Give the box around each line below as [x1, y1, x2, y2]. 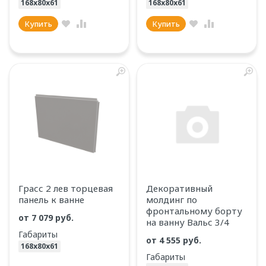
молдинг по [146, 194, 197, 205]
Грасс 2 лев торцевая [18, 182, 113, 194]
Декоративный [146, 182, 213, 194]
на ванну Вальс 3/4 [146, 216, 229, 228]
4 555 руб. [159, 235, 204, 246]
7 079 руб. [31, 212, 76, 223]
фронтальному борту [146, 205, 242, 217]
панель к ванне [18, 194, 84, 205]
